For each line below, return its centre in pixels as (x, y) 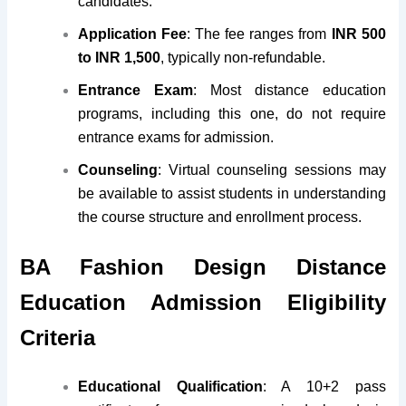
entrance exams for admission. (176, 138)
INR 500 (358, 34)
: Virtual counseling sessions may (272, 170)
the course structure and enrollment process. (220, 217)
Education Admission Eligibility (203, 303)
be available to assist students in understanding (232, 194)
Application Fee (133, 34)
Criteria (58, 338)
